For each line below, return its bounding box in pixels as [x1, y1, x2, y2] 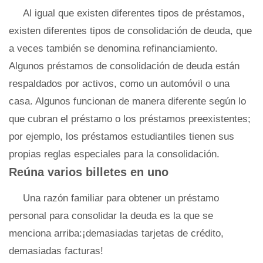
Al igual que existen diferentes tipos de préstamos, [23, 8, 245, 19]
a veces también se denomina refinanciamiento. [9, 43, 218, 54]
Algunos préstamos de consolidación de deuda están [9, 60, 240, 72]
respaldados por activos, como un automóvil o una [9, 78, 230, 89]
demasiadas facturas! [9, 245, 103, 257]
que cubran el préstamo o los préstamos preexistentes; [9, 113, 251, 124]
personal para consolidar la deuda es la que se [9, 210, 213, 221]
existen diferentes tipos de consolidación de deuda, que [9, 25, 252, 36]
